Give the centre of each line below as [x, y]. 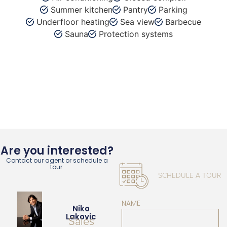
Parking [173, 10]
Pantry [135, 10]
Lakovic [81, 217]
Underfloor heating [73, 22]
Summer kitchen [81, 10]
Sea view [137, 22]
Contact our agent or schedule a [57, 161]
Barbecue [183, 22]
